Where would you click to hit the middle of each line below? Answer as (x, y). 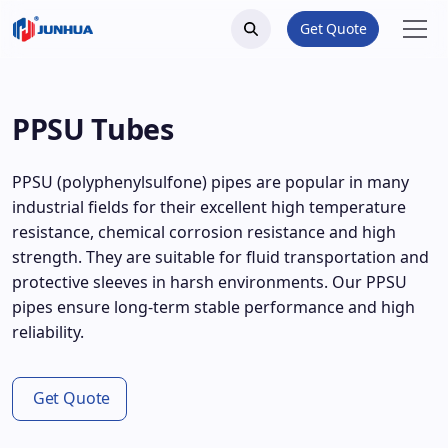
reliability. (48, 332)
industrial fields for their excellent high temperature (209, 207)
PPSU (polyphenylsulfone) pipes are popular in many (210, 182)
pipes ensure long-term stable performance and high (213, 307)
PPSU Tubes (93, 128)
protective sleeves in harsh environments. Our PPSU (209, 282)
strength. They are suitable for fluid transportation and (220, 257)
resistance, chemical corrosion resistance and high (204, 232)
